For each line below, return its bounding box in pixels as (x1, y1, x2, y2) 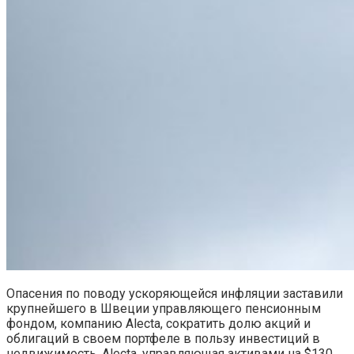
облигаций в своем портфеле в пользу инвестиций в (6, 330, 320, 346)
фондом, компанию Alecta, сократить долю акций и (6, 315, 311, 331)
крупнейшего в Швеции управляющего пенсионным (6, 300, 321, 316)
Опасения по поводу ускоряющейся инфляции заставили (6, 285, 343, 301)
